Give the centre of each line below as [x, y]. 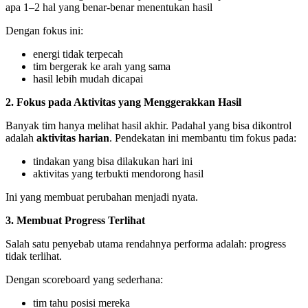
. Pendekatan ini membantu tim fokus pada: [203, 137]
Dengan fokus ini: [44, 30]
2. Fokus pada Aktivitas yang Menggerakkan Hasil [123, 102]
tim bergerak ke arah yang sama [102, 66]
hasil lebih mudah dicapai [88, 78]
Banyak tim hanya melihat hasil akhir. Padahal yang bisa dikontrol [148, 125]
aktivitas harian [73, 137]
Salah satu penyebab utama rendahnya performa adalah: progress [146, 243]
